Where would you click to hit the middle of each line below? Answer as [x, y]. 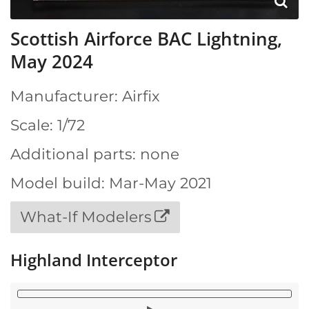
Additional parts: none [95, 154]
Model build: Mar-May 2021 [111, 183]
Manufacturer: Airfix [85, 96]
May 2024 [52, 62]
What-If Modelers [86, 217]
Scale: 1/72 [48, 125]
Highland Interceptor [94, 259]
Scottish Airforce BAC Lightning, [146, 39]
